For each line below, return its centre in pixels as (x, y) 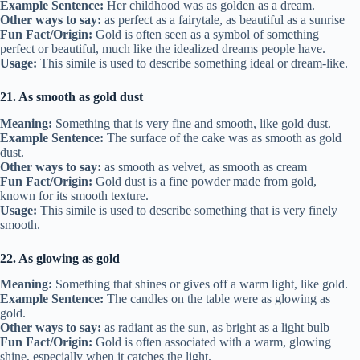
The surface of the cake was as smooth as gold (223, 137)
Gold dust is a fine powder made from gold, (205, 181)
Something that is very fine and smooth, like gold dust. (192, 123)
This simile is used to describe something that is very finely (187, 210)
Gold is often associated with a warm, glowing (212, 342)
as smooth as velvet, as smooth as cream (204, 166)
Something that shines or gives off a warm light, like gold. (200, 284)
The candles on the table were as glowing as (217, 299)
